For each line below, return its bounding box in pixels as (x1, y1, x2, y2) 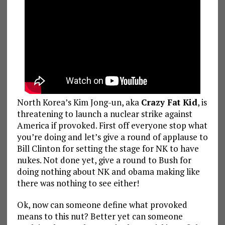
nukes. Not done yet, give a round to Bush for (17, 154, 191, 166)
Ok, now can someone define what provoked (17, 198, 187, 210)
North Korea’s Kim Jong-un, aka (17, 96, 141, 108)
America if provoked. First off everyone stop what (17, 119, 207, 131)
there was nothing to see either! (17, 177, 139, 189)
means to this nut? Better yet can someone (17, 210, 183, 222)
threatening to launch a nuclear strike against (17, 107, 192, 120)
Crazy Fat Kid (141, 96, 197, 108)
